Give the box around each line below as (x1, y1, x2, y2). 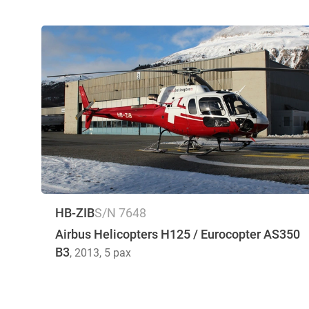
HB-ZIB (55, 206, 94, 221)
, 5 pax (99, 246, 131, 260)
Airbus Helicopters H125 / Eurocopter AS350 (55, 227, 300, 242)
